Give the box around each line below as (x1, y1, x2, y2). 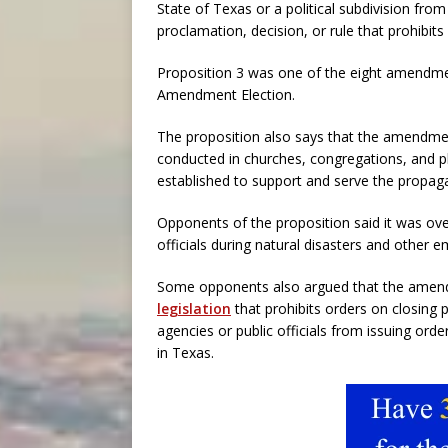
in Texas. (157, 343, 214, 362)
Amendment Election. (157, 85, 295, 104)
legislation (157, 299, 231, 318)
